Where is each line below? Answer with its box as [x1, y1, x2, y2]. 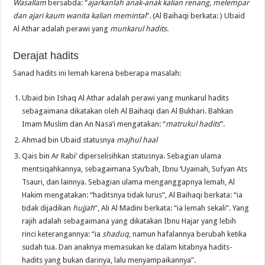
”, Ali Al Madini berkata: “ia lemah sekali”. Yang [95, 203, 250, 212]
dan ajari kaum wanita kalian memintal [13, 11, 147, 20]
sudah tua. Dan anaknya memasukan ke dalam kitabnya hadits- [22, 242, 233, 251]
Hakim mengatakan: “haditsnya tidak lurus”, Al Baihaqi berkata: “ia [22, 190, 243, 199]
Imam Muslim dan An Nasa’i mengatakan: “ [22, 119, 166, 128]
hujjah [73, 203, 95, 212]
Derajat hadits [13, 49, 79, 62]
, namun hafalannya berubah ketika [129, 229, 247, 238]
